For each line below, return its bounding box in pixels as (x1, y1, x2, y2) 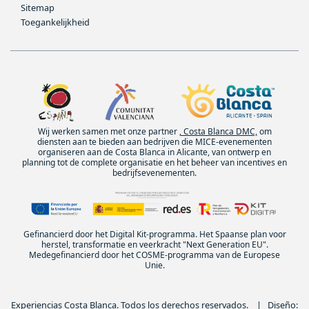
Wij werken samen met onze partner (37, 126, 179, 138)
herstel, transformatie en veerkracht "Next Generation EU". (41, 239, 268, 251)
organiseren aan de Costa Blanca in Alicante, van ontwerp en (38, 146, 271, 159)
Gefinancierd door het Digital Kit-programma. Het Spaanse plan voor (23, 228, 286, 241)
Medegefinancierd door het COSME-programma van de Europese (29, 249, 280, 261)
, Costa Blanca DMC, (179, 126, 257, 138)
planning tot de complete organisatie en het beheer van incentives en (22, 157, 287, 169)
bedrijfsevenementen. (112, 167, 197, 179)
